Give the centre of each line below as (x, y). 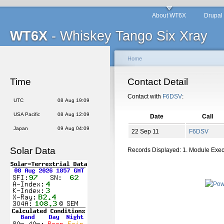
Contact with (145, 97)
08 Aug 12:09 (73, 114)
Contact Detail (158, 82)
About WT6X (169, 15)
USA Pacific (27, 114)
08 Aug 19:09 (73, 100)
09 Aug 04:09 (73, 128)
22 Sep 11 (145, 131)
